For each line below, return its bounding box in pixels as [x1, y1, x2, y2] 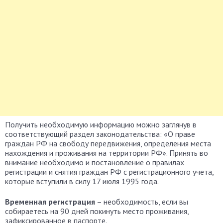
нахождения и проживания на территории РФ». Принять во [5, 148, 208, 158]
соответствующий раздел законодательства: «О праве [5, 129, 195, 139]
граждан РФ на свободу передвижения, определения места [5, 138, 211, 148]
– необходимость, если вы [95, 197, 188, 207]
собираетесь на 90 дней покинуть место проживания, [5, 206, 189, 216]
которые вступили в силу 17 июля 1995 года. [5, 176, 159, 186]
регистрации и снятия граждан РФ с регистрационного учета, [5, 167, 214, 177]
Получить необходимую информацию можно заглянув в [5, 119, 197, 129]
